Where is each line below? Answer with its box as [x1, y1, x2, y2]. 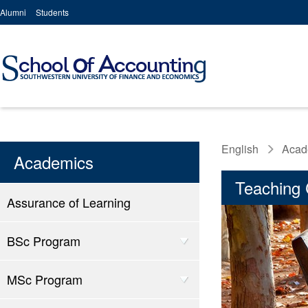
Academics [14, 150, 93, 174]
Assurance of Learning [7, 193, 131, 211]
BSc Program [7, 232, 80, 250]
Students [36, 6, 69, 18]
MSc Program [7, 270, 82, 288]
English [221, 141, 258, 157]
